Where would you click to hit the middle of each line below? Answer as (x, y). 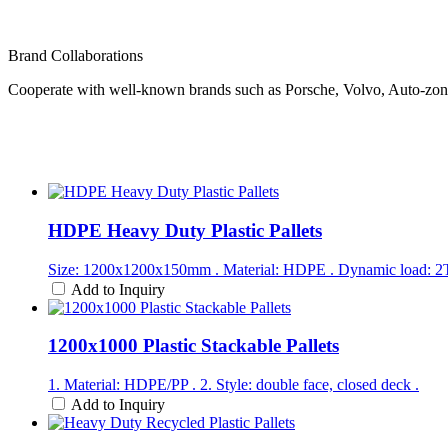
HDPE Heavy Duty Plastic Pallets (185, 230)
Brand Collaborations (75, 56)
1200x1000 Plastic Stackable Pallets (193, 346)
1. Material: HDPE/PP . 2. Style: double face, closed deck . (233, 385)
